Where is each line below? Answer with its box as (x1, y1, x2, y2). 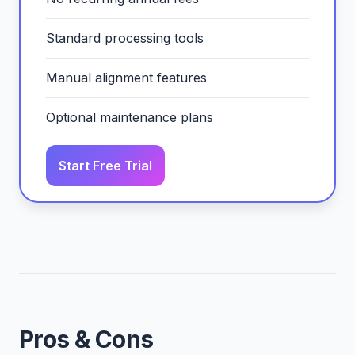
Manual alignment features (46, 70, 207, 86)
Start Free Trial (59, 158, 152, 174)
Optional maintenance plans (46, 109, 213, 125)
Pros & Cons (19, 325, 154, 353)
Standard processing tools (46, 30, 204, 46)
